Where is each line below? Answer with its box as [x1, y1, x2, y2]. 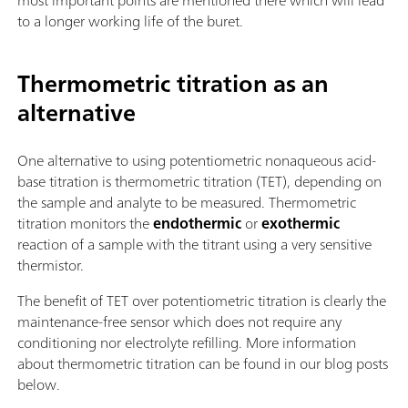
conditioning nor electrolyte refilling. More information [17, 330, 356, 356]
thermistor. [17, 252, 84, 279]
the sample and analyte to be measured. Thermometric [17, 189, 356, 216]
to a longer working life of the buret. [17, 8, 243, 35]
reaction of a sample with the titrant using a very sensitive [17, 231, 372, 258]
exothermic [261, 210, 340, 237]
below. [17, 372, 60, 398]
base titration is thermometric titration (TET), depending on [17, 168, 382, 195]
